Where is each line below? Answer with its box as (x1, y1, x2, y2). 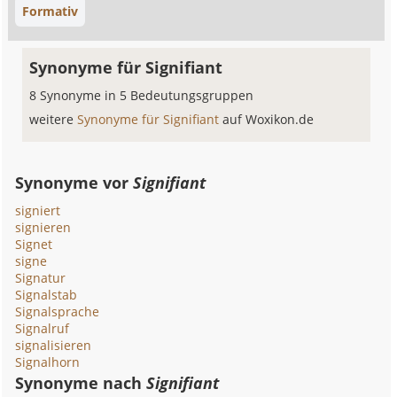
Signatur (15, 269, 66, 286)
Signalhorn (15, 354, 81, 370)
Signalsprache (15, 303, 100, 320)
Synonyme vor (15, 172, 134, 193)
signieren (15, 219, 72, 236)
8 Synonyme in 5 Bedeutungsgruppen (29, 87, 254, 104)
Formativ (22, 3, 79, 19)
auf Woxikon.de (222, 111, 315, 128)
